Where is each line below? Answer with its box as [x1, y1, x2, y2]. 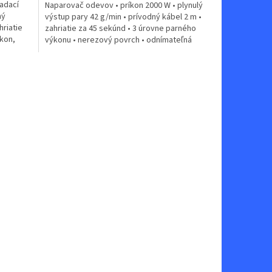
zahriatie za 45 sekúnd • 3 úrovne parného [44, 22, 196, 35]
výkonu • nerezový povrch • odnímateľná [44, 33, 192, 46]
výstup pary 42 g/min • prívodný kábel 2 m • [44, 10, 202, 23]
